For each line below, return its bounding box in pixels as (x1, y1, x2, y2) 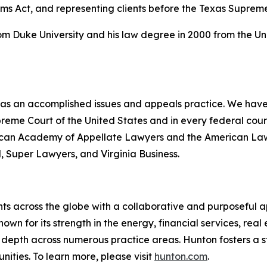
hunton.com (154, 250, 207, 263)
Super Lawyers (6, 148, 75, 160)
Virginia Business (101, 148, 178, 160)
